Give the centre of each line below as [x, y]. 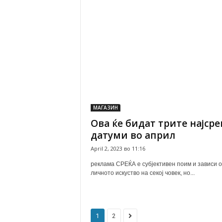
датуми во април [133, 135]
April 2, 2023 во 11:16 [118, 148]
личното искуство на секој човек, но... [142, 173]
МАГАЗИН [105, 108]
